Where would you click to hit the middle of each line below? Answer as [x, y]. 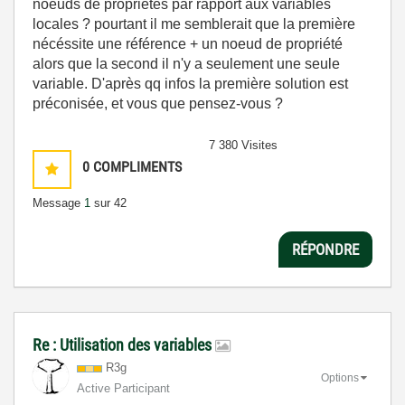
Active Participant [123, 388]
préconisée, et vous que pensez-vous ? [165, 104]
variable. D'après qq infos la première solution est [190, 84]
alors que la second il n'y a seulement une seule [186, 64]
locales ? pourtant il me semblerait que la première [194, 24]
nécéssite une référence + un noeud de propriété [188, 44]
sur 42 [108, 203]
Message [58, 203]
